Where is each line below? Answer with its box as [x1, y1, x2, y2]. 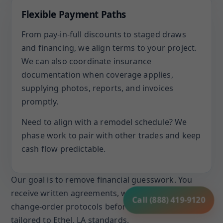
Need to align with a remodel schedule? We [21, 116, 187, 127]
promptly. [21, 96, 59, 107]
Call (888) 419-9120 [131, 193, 206, 205]
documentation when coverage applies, [21, 69, 173, 80]
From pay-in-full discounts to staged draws [21, 29, 186, 40]
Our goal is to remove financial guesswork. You [11, 174, 193, 185]
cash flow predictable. [21, 143, 106, 154]
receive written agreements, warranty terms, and [11, 188, 200, 199]
